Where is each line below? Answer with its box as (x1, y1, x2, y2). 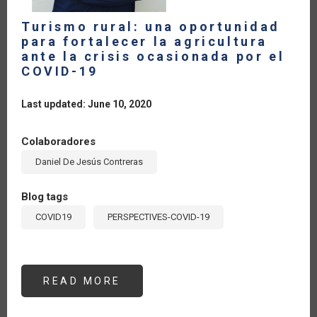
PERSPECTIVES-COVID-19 (108, 211, 209, 222)
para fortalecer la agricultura (21, 33, 268, 49)
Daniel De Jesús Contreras (35, 156, 143, 167)
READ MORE (43, 275, 121, 287)
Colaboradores (21, 134, 96, 148)
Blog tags (21, 190, 68, 203)
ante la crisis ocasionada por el (21, 48, 285, 64)
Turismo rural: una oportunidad (21, 18, 281, 34)
